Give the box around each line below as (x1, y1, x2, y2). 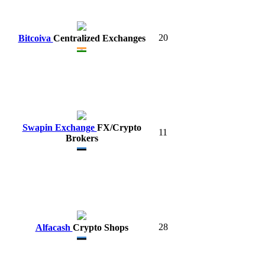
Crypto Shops (72, 222, 128, 232)
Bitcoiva (18, 33, 53, 43)
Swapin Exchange (22, 122, 97, 132)
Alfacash (35, 222, 73, 232)
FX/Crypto (96, 122, 141, 132)
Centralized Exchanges (53, 33, 146, 43)
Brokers (65, 132, 98, 143)
